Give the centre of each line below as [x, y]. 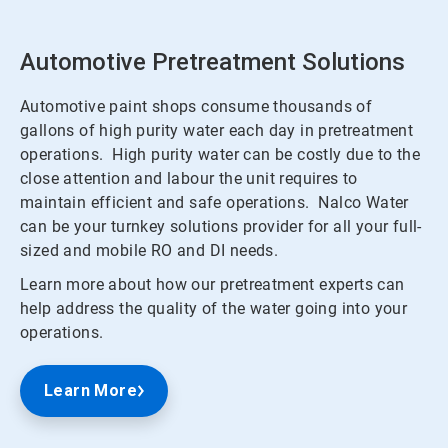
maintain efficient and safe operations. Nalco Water [214, 202]
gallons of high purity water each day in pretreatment [217, 130]
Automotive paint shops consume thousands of [196, 106]
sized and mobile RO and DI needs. [153, 250]
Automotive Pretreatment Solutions [212, 61]
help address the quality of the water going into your [214, 308]
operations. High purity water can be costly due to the [220, 154]
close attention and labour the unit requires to [189, 178]
